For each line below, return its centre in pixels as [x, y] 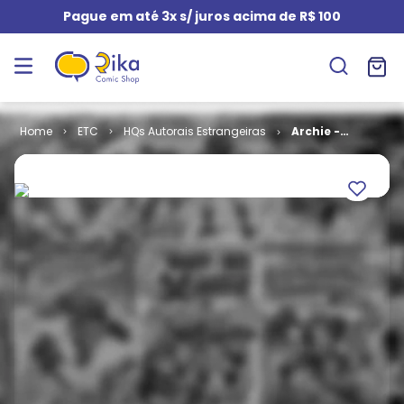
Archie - [315, 131]
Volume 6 [320, 147]
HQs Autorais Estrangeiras [194, 131]
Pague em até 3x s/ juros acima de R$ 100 [202, 16]
